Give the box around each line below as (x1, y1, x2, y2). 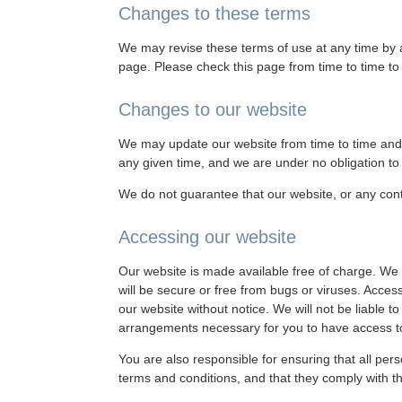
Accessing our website (118, 227, 296, 247)
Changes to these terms (118, 4, 310, 23)
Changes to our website (118, 100, 307, 119)
